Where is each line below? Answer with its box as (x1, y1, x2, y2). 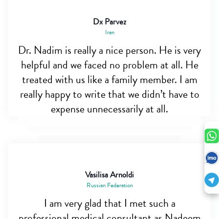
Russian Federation (86, 181, 133, 190)
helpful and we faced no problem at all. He (21, 57, 198, 73)
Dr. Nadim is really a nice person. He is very (18, 43, 201, 59)
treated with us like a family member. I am (22, 72, 197, 88)
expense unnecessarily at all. (51, 101, 168, 117)
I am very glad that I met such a (44, 196, 175, 212)
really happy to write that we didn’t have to (20, 87, 199, 103)
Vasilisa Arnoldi (85, 169, 134, 181)
